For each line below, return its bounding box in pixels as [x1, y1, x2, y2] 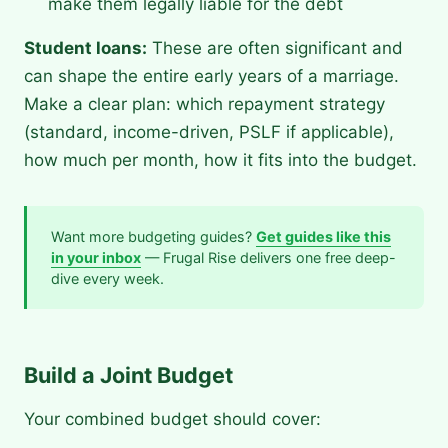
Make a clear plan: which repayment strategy [24, 94, 385, 115]
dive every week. [51, 270, 164, 288]
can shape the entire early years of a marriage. [24, 66, 399, 87]
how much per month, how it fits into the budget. [24, 150, 417, 171]
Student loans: [24, 38, 147, 59]
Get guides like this [256, 228, 391, 246]
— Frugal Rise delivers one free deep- [141, 249, 396, 267]
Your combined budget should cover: [24, 409, 321, 430]
